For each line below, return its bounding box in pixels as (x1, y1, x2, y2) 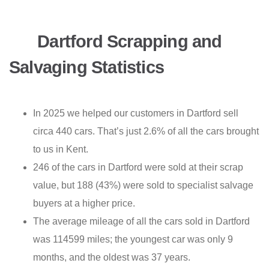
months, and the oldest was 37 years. (33, 252, 190, 263)
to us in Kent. (33, 144, 88, 155)
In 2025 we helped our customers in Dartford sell (33, 108, 238, 119)
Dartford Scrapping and (33, 32, 222, 52)
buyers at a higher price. (33, 198, 135, 209)
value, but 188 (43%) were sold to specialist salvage (33, 180, 253, 191)
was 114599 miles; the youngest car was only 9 (33, 234, 233, 245)
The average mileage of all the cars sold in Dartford (33, 216, 250, 227)
